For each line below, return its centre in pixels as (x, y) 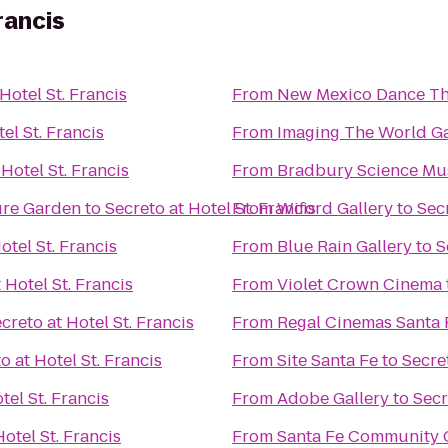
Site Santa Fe (327, 360)
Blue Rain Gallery (344, 246)
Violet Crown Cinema (359, 284)
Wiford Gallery (335, 208)
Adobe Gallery (333, 398)
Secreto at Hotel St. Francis (210, 208)
